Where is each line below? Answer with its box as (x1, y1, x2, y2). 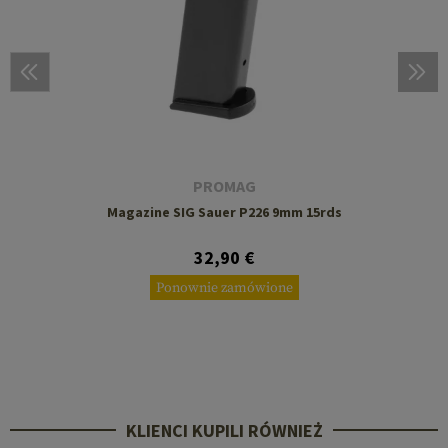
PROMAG (192, 175, 256, 196)
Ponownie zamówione (155, 278, 293, 297)
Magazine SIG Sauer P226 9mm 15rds (106, 202, 342, 221)
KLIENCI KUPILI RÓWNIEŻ (125, 418, 323, 442)
